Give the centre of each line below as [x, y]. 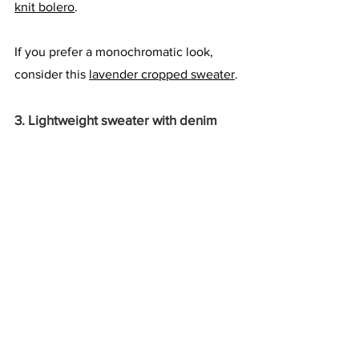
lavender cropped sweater [162, 75]
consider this [52, 75]
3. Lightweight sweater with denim [116, 120]
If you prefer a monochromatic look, [115, 52]
